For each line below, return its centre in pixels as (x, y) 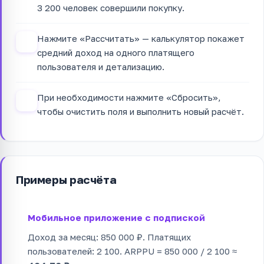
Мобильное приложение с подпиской (116, 217)
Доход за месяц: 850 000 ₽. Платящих (109, 237)
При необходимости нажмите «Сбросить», (129, 98)
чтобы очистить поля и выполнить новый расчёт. (141, 112)
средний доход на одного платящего (116, 53)
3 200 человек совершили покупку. (111, 7)
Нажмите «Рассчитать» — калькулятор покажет (141, 39)
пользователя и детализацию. (101, 67)
